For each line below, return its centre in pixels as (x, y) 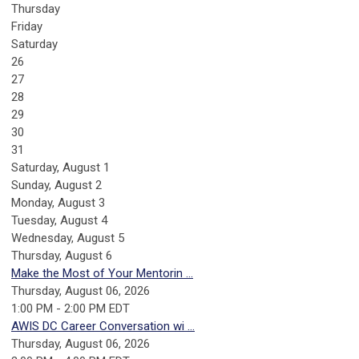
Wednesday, (44, 238)
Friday (27, 26)
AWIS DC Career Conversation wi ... (103, 326)
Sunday (30, 185)
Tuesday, (36, 220)
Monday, (34, 202)
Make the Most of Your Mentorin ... (102, 273)
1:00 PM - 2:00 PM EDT (71, 308)
